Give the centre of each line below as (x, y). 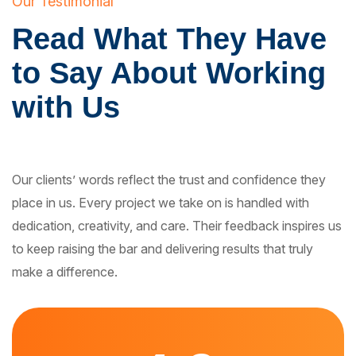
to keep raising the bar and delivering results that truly (163, 249)
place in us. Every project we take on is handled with (161, 203)
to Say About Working (169, 74)
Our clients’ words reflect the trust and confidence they (169, 180)
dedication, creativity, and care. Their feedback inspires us (177, 226)
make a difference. (65, 272)
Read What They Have (169, 39)
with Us (66, 108)
